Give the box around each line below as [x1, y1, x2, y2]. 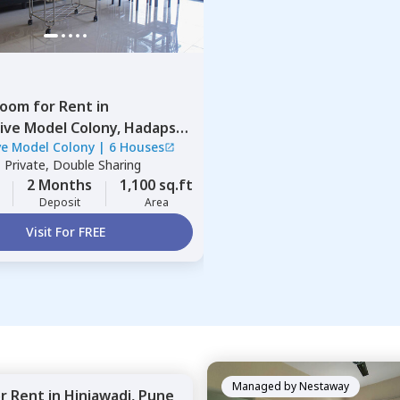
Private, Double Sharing [4, 156, 141, 173]
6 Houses [109, 138, 164, 155]
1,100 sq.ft [120, 175, 193, 195]
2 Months [27, 175, 92, 195]
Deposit [38, 195, 80, 210]
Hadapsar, [124, 118, 191, 137]
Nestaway [299, 379, 349, 394]
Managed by [232, 379, 296, 394]
